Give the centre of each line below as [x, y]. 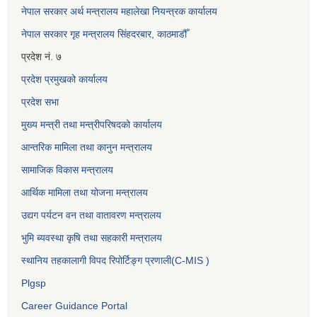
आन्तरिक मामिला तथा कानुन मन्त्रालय [87, 147]
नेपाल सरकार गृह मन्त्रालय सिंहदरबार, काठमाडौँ [104, 34]
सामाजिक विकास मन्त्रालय [67, 169]
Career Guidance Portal [74, 305]
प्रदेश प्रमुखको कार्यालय [64, 79]
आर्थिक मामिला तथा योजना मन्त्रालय [85, 192]
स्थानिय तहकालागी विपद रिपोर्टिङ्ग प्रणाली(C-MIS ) [115, 260]
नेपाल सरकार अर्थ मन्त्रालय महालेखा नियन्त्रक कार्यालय [119, 11]
